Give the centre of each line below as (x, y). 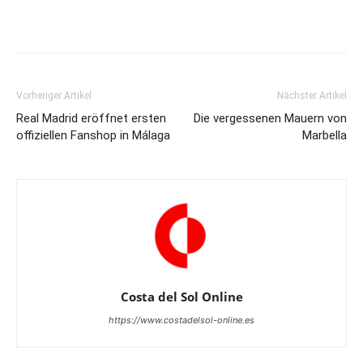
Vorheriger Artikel (54, 96)
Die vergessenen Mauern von (270, 119)
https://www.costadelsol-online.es (181, 320)
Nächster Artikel (312, 96)
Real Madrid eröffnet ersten (91, 119)
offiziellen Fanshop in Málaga (93, 136)
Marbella (325, 136)
